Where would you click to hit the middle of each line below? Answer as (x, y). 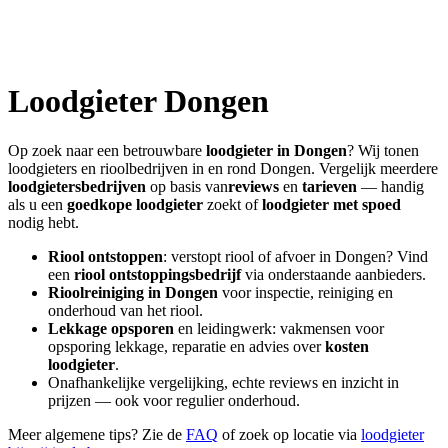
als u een (35, 204)
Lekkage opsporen (111, 328)
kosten (347, 346)
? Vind (407, 256)
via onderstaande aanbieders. (333, 274)
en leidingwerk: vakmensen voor (279, 328)
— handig (390, 186)
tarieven (329, 186)
